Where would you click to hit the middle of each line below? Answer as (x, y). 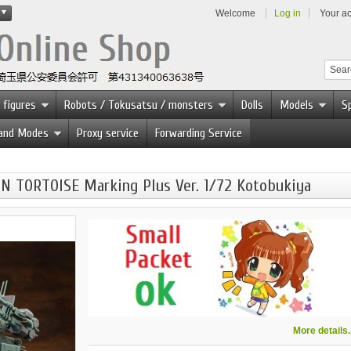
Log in (288, 13)
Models (297, 105)
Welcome (235, 13)
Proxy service (108, 133)
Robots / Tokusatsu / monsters (139, 105)
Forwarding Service (199, 133)
